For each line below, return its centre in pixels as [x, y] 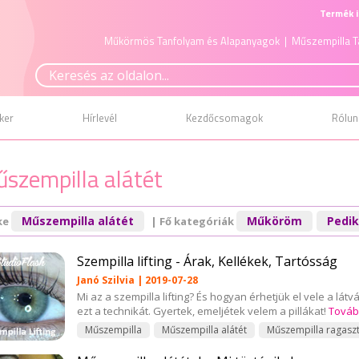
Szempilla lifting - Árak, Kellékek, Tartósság [207, 261]
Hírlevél [100, 118]
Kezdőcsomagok [224, 118]
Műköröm [274, 221]
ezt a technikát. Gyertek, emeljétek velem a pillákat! [203, 311]
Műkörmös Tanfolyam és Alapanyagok [192, 41]
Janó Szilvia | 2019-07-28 [137, 280]
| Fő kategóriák [192, 221]
